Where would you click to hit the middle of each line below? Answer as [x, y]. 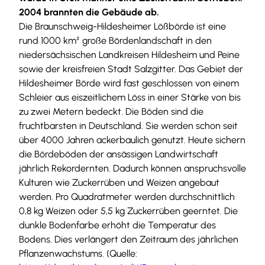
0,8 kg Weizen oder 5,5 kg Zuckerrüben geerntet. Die [128, 211]
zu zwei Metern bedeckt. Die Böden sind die [111, 111]
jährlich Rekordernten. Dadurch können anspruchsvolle [132, 168]
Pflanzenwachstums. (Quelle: [78, 253]
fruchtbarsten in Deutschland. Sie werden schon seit [128, 125]
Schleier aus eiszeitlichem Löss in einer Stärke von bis [130, 97]
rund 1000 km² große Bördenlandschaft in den [115, 40]
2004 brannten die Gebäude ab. [89, 12]
